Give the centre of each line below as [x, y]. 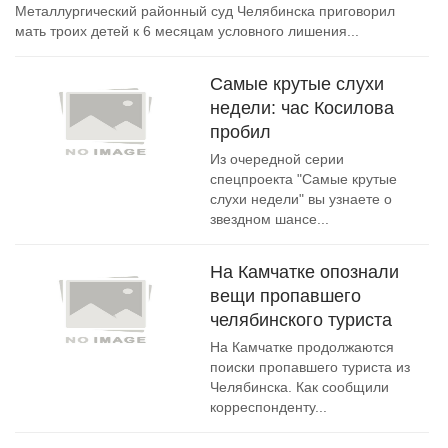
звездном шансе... [269, 219]
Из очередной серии [277, 159]
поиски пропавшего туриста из [310, 367]
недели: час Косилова [302, 108]
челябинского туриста [301, 320]
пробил [240, 132]
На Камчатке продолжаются [302, 347]
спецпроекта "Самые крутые [303, 179]
